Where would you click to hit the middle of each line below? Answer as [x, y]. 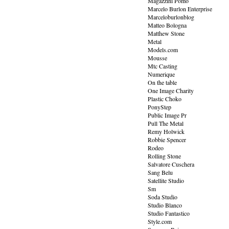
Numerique [162, 74]
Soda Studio [163, 197]
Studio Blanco [165, 205]
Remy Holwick [166, 131]
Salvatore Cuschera [171, 164]
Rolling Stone [165, 156]
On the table [163, 82]
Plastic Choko [165, 99]
